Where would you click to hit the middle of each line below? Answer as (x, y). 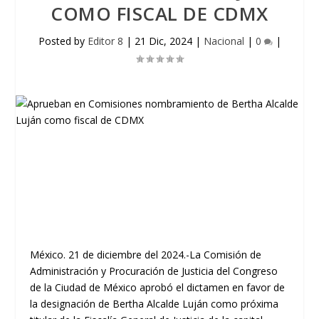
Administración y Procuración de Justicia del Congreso (154, 271)
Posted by (63, 41)
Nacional (224, 41)
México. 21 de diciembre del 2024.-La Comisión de (146, 255)
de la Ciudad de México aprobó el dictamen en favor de (158, 287)
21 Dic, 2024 (163, 41)
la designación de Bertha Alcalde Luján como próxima (155, 304)
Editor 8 (105, 41)
